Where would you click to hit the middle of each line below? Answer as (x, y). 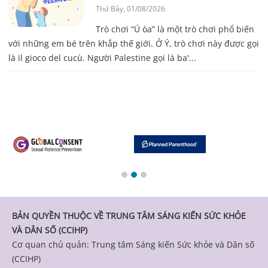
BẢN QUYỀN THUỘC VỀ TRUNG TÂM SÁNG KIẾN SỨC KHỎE (129, 216)
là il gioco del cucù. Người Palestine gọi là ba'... (102, 58)
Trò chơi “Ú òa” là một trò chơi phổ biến (175, 29)
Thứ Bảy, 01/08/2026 (130, 9)
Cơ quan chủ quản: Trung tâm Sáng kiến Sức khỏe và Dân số (133, 245)
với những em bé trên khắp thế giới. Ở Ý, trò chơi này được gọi (133, 44)
